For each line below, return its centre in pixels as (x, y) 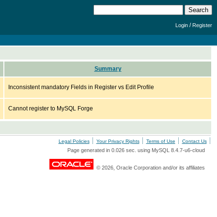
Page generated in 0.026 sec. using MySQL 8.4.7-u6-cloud (136, 150)
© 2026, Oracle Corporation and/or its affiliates (149, 168)
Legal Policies (74, 141)
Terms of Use (161, 141)
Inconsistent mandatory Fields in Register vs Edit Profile (81, 87)
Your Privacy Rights (118, 141)
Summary (108, 69)
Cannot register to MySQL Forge (51, 108)
